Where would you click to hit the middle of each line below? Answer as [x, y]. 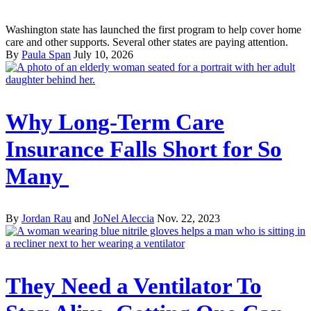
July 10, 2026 [103, 54]
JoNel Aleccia [124, 219]
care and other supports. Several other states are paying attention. [147, 42]
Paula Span [46, 54]
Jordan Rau [47, 219]
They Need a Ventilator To [134, 286]
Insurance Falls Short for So [144, 149]
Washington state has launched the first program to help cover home [153, 29]
